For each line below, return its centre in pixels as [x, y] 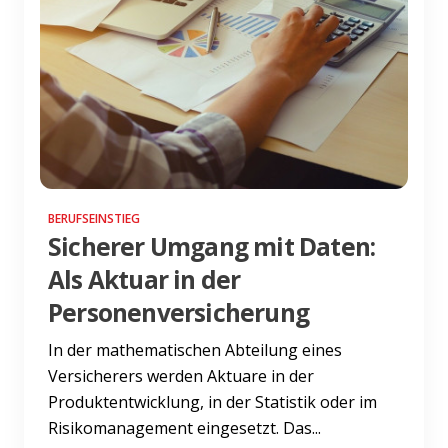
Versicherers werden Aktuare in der [181, 375]
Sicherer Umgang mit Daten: [212, 246]
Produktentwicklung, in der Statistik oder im [212, 401]
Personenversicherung [178, 312]
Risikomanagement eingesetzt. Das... [184, 427]
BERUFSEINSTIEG [94, 218]
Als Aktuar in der [144, 279]
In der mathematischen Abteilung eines [195, 349]
